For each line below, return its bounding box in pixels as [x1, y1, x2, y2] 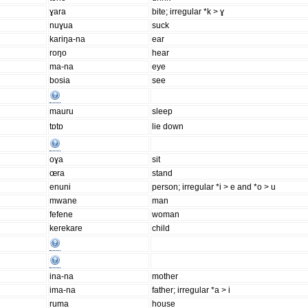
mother [152, 272, 179, 282]
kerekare [49, 223, 83, 234]
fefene [49, 210, 74, 220]
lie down [152, 122, 184, 132]
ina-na [49, 272, 74, 282]
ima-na [49, 285, 76, 296]
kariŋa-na [49, 34, 86, 45]
